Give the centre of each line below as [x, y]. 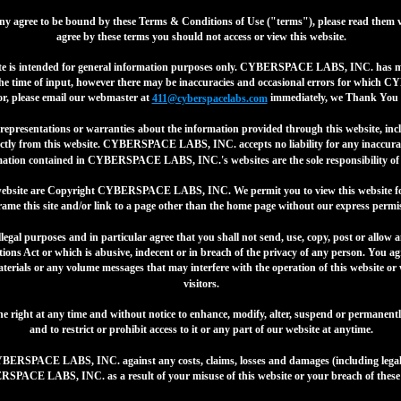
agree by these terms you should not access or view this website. [201, 37]
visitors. [201, 283]
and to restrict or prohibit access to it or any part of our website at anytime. [201, 330]
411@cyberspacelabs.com [209, 98]
